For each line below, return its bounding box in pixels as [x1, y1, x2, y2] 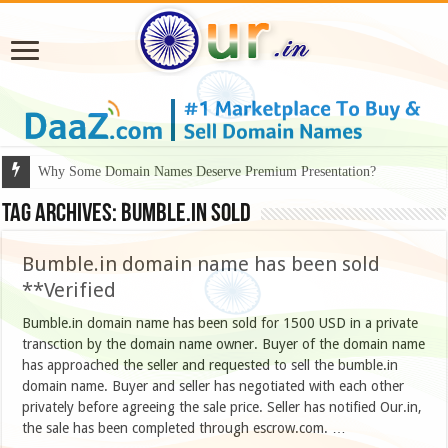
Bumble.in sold [121, 201, 252, 229]
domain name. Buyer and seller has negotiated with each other [22, 378, 405, 395]
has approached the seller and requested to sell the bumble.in [22, 357, 399, 374]
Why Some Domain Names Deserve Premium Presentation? [38, 164, 377, 180]
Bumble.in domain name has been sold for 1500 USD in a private [22, 315, 419, 332]
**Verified [22, 278, 117, 303]
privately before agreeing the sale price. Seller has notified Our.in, [22, 399, 423, 416]
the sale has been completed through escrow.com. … [22, 420, 347, 437]
